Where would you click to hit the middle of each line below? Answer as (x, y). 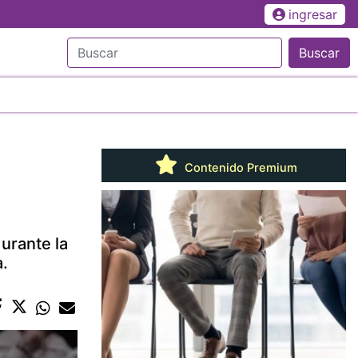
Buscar (319, 52)
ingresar (312, 14)
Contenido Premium (239, 167)
